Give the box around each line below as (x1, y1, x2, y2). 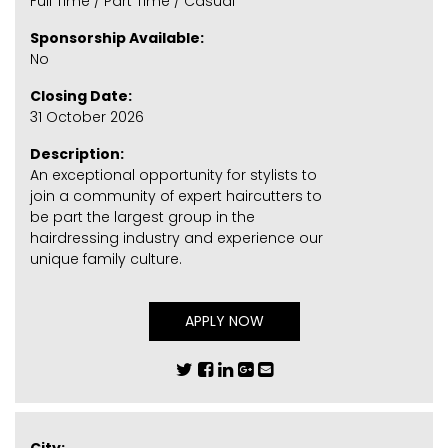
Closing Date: (30, 86, 132, 107)
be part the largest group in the (30, 207, 255, 228)
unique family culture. (30, 249, 182, 270)
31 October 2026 (30, 107, 144, 128)
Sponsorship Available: (30, 28, 204, 49)
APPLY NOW (184, 311, 264, 332)
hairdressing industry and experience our (30, 228, 323, 249)
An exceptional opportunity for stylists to (30, 165, 317, 186)
